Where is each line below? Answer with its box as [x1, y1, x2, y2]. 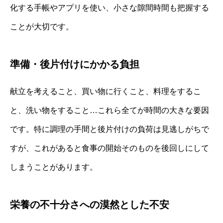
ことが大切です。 [10, 22, 74, 31]
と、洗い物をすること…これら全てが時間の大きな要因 [10, 106, 209, 114]
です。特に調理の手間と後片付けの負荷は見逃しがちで [10, 124, 209, 133]
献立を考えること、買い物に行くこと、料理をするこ [10, 87, 201, 96]
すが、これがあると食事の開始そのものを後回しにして [10, 143, 209, 152]
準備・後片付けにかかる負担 [10, 58, 139, 70]
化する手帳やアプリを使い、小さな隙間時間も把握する [10, 3, 209, 12]
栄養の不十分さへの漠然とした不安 [10, 199, 169, 210]
